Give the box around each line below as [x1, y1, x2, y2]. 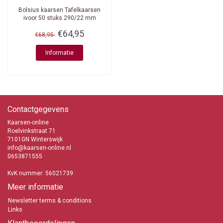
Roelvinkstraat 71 [7, 127, 56, 135]
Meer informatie [7, 182, 63, 192]
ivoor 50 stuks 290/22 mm [23, 14, 96, 22]
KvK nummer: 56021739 [7, 170, 73, 177]
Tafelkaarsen [63, 6, 101, 14]
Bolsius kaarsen [18, 6, 63, 14]
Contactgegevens [7, 105, 69, 114]
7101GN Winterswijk [7, 136, 63, 143]
